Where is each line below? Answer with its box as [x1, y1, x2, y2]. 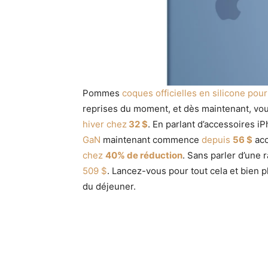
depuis [202, 133, 233, 145]
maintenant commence [100, 133, 202, 145]
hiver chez [83, 118, 127, 130]
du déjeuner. [83, 180, 136, 192]
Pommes [83, 87, 122, 99]
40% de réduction [105, 149, 182, 161]
